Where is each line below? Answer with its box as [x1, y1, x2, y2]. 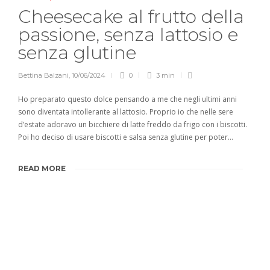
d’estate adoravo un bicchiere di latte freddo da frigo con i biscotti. [18, 119, 247, 130]
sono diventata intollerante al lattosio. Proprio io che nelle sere [18, 107, 233, 118]
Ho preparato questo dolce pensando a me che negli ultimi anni [18, 94, 237, 105]
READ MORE [18, 164, 66, 174]
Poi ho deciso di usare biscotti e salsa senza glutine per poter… [18, 132, 233, 143]
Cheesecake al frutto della [18, 5, 244, 28]
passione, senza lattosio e [18, 24, 238, 46]
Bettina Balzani [18, 71, 69, 80]
